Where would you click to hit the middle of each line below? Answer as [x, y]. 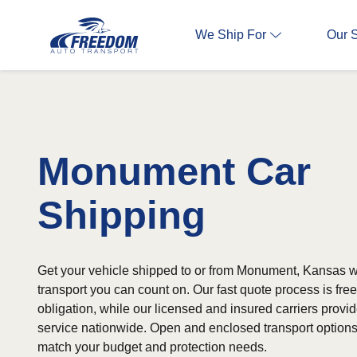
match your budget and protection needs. [152, 347]
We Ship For [231, 35]
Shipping [122, 215]
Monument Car [174, 171]
